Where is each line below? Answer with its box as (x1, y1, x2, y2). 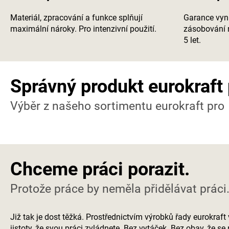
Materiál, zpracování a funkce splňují (10, 12, 143, 22)
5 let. (183, 35, 201, 45)
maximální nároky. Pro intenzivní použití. (10, 24, 156, 34)
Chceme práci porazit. (10, 158, 190, 180)
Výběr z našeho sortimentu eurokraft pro (10, 99, 224, 113)
